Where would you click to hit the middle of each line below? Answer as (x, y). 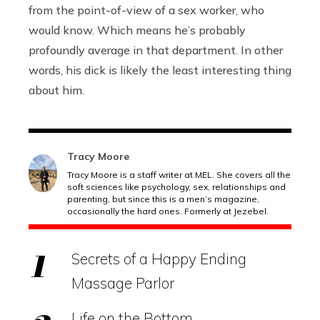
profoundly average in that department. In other (156, 50)
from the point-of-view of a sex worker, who (146, 10)
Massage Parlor (123, 282)
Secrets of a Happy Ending (159, 258)
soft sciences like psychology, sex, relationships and (176, 186)
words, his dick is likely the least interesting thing (160, 70)
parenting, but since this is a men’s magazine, (163, 199)
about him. (56, 90)
